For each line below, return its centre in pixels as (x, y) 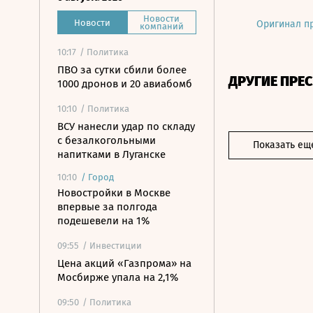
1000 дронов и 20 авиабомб (125, 84)
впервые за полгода (107, 207)
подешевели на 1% (103, 221)
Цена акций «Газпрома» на (124, 263)
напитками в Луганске (111, 154)
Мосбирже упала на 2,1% (118, 277)
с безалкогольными (107, 140)
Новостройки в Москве (114, 193)
